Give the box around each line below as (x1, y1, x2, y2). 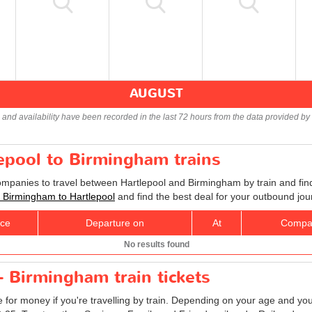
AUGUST (129, 84, 183, 102)
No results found (123, 239, 189, 249)
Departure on (86, 217, 144, 228)
